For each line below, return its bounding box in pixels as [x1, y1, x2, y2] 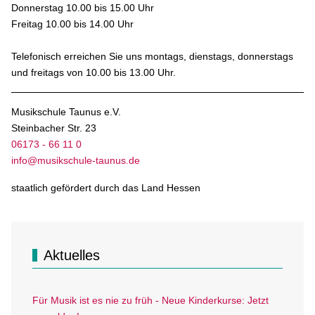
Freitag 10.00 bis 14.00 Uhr [11, 18, 134, 30]
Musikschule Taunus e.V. [11, 106, 122, 118]
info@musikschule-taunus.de [11, 155, 141, 167]
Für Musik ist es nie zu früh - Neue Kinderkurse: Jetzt [32, 295, 269, 307]
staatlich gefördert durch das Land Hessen [11, 182, 201, 194]
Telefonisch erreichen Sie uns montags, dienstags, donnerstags [11, 51, 294, 63]
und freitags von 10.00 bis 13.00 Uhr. [11, 67, 176, 79]
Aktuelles [44, 247, 101, 264]
